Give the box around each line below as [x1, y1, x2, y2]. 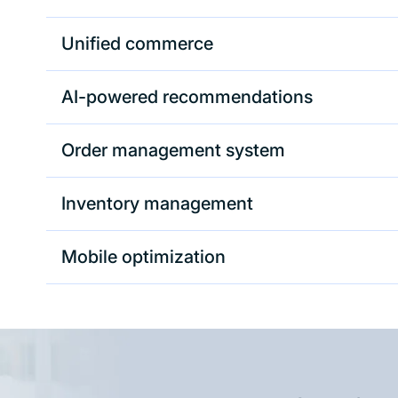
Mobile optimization [60, 246, 226, 267]
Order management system [60, 139, 285, 161]
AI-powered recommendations [60, 86, 313, 107]
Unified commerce [60, 33, 213, 54]
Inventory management [60, 193, 253, 214]
